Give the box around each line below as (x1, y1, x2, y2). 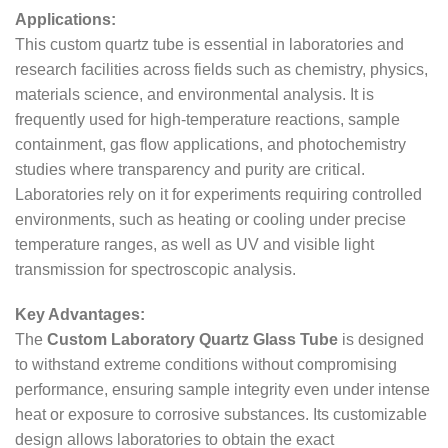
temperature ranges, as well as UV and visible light (15, 235, 374, 253)
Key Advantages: (15, 306, 145, 324)
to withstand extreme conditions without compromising (15, 356, 397, 374)
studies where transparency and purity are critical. (15, 160, 365, 178)
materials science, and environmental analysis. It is (15, 85, 374, 103)
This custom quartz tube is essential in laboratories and (15, 35, 404, 53)
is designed (338, 331, 424, 349)
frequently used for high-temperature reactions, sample (15, 110, 400, 128)
